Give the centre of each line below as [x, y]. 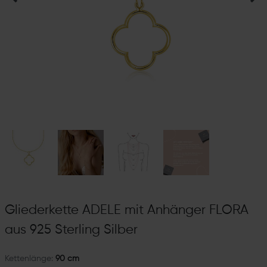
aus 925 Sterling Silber [71, 230]
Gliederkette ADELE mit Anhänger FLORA [126, 211]
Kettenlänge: [29, 259]
